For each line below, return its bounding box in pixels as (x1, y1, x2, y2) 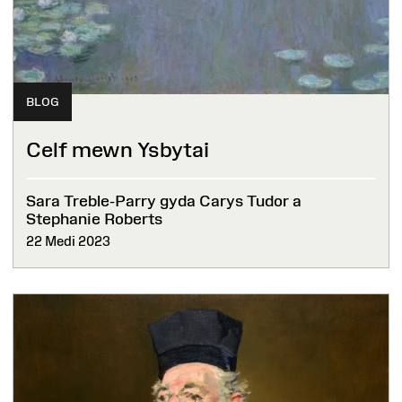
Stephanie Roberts (26, 210, 162, 229)
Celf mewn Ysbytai (26, 136, 209, 162)
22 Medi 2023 (26, 233, 110, 249)
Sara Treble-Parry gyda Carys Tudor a (26, 192, 301, 211)
